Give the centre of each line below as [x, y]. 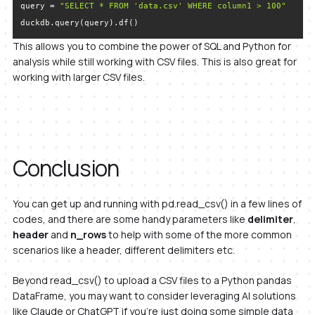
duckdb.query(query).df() [79, 22]
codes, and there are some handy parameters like [130, 219]
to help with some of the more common [199, 235]
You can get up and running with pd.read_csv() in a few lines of [157, 204]
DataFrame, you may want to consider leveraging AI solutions [154, 296]
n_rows [88, 235]
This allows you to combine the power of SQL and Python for [152, 46]
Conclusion [65, 168]
